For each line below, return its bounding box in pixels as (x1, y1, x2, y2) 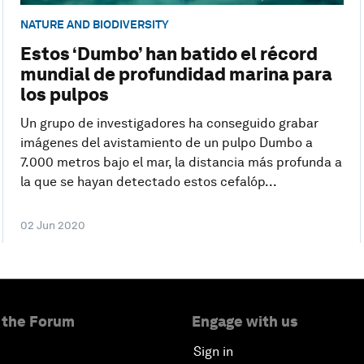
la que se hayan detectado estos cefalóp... (19, 174, 277, 190)
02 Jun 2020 (19, 219, 85, 232)
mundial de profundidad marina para (19, 63, 332, 85)
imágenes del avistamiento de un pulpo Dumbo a (19, 135, 313, 151)
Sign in (193, 344, 233, 360)
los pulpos (19, 84, 109, 106)
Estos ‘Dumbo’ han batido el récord (19, 43, 318, 65)
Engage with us (192, 313, 297, 331)
